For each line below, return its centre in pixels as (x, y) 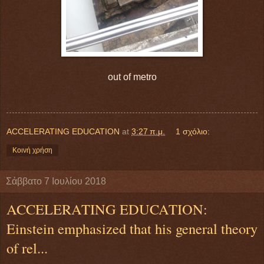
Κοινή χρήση (32, 150)
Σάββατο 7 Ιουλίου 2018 (56, 181)
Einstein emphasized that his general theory (132, 228)
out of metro (132, 77)
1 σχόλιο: (193, 131)
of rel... (27, 247)
